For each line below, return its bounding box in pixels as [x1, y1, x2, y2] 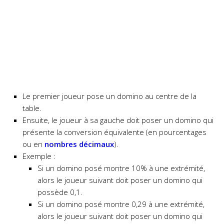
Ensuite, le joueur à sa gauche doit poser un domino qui [22, 115, 213, 125]
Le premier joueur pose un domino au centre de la [22, 91, 196, 101]
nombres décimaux [44, 139, 114, 149]
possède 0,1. [37, 187, 82, 197]
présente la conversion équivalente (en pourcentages [22, 127, 206, 137]
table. [22, 103, 41, 113]
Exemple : [22, 151, 55, 161]
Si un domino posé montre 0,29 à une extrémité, [37, 199, 204, 209]
